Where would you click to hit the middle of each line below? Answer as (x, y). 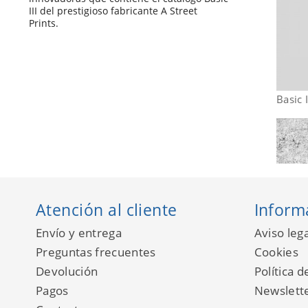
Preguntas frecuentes (96, 252)
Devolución (67, 271)
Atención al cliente (107, 209)
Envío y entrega (79, 232)
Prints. (44, 23)
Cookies (276, 252)
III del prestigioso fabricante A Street (113, 10)
